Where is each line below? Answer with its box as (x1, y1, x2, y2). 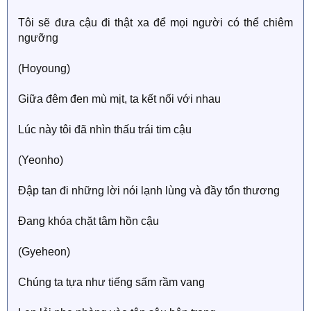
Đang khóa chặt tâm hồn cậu (18, 215, 159, 227)
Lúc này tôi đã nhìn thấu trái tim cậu (18, 123, 192, 135)
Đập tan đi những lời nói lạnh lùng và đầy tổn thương (18, 184, 280, 196)
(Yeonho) (18, 153, 63, 166)
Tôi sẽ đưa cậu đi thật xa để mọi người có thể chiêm (18, 16, 293, 28)
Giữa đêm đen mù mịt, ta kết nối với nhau (18, 92, 221, 105)
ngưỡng (18, 31, 58, 44)
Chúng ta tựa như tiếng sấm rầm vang (18, 276, 205, 288)
